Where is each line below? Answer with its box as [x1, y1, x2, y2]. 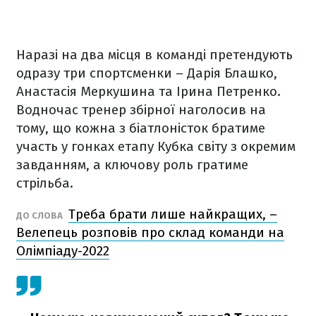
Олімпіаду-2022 [16, 243, 109, 259]
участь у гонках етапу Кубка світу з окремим [16, 138, 296, 154]
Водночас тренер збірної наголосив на [16, 102, 266, 118]
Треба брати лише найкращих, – [68, 206, 277, 222]
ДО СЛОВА [16, 210, 65, 221]
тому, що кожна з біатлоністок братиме [16, 120, 265, 136]
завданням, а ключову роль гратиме [16, 157, 248, 173]
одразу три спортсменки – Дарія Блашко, [16, 65, 277, 81]
